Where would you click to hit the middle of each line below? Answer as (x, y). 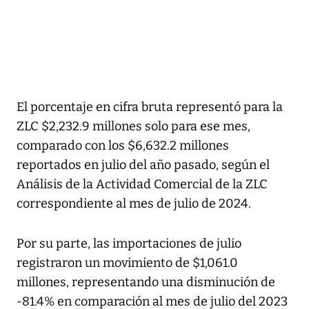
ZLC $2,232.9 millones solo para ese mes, (133, 126)
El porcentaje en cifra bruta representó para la (150, 107)
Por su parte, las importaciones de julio (129, 243)
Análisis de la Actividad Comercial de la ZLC (142, 184)
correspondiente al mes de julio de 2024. (134, 203)
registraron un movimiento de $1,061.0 (127, 262)
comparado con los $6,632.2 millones (123, 145)
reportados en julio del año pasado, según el (143, 165)
